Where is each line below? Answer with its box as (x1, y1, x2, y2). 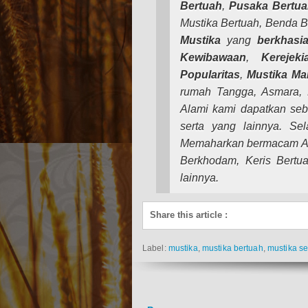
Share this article (150, 210, 222, 221)
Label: (142, 243, 168, 254)
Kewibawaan (180, 52, 246, 64)
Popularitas (180, 69, 240, 81)
